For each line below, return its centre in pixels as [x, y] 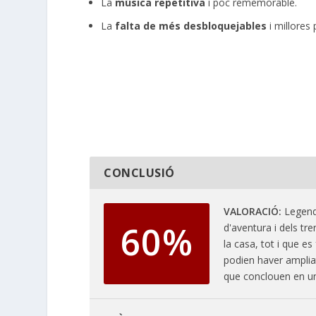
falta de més [150, 25]
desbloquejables [225, 25]
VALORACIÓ [251, 211]
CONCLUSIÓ [139, 172]
